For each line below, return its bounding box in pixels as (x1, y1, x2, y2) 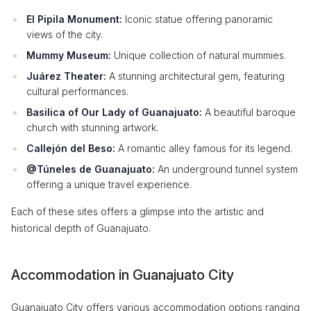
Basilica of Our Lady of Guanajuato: (26, 106, 202, 118)
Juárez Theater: (26, 70, 106, 82)
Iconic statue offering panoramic (122, 13, 273, 25)
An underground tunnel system (155, 163, 298, 175)
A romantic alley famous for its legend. (115, 142, 292, 154)
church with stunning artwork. (26, 121, 158, 133)
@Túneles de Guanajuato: (26, 163, 155, 175)
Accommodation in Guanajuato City (11, 267, 234, 283)
